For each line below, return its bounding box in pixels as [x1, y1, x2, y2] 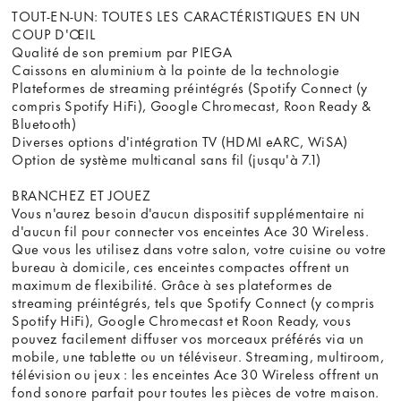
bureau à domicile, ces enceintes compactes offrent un [12, 255, 350, 277]
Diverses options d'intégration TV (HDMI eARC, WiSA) [12, 130, 348, 152]
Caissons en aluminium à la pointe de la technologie [12, 58, 340, 81]
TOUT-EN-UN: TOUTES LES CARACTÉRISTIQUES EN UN [12, 4, 361, 27]
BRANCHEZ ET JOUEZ [12, 183, 151, 206]
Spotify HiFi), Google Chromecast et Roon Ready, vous [12, 309, 352, 331]
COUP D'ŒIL [12, 22, 96, 45]
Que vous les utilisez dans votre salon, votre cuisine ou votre [12, 237, 387, 260]
